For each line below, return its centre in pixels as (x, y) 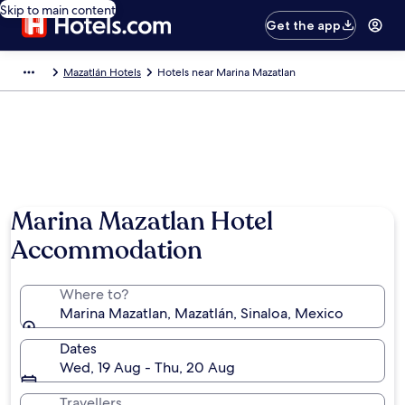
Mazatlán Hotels (102, 72)
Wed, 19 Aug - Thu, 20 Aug (147, 367)
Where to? (94, 294)
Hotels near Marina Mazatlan (226, 72)
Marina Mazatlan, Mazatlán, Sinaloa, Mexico (202, 313)
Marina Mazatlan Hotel (142, 221)
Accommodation (107, 250)
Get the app (304, 25)
